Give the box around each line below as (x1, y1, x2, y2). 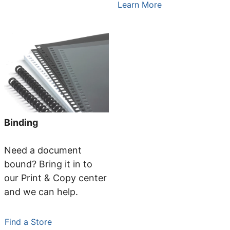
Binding (4, 117, 38, 128)
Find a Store (5, 217, 52, 227)
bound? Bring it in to (4, 159, 92, 170)
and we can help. (4, 186, 83, 198)
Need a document (4, 145, 82, 156)
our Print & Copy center (4, 172, 107, 184)
